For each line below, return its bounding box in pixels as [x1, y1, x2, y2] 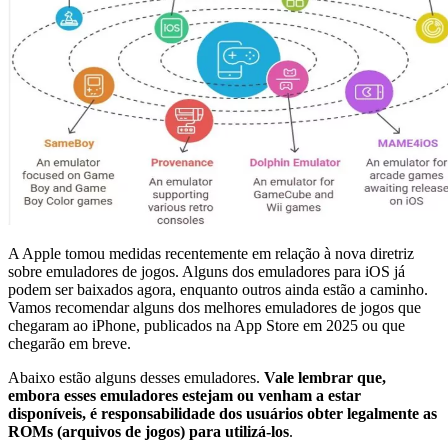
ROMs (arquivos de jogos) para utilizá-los [8, 423, 289, 441]
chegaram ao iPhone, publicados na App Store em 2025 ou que [8, 317, 405, 335]
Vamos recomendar [8, 299, 133, 317]
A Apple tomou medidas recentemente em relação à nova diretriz [8, 245, 414, 263]
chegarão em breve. [8, 335, 131, 353]
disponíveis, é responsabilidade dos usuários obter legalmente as [8, 405, 437, 423]
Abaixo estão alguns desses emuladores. [8, 369, 264, 387]
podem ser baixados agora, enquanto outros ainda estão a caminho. [8, 281, 428, 299]
